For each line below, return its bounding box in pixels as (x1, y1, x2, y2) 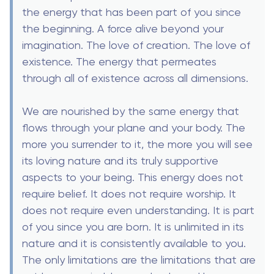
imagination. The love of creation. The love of (22, 38, 250, 51)
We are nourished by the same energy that (22, 104, 239, 117)
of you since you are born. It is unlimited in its (22, 220, 244, 233)
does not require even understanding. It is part (22, 203, 254, 217)
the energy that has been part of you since (22, 5, 241, 18)
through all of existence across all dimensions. (22, 71, 248, 84)
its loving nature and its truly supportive (22, 154, 218, 167)
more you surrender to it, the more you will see (22, 137, 253, 150)
